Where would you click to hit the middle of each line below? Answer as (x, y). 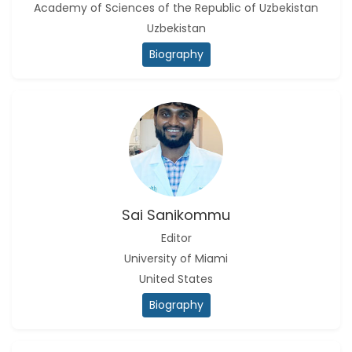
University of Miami (176, 258)
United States (176, 279)
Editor (176, 238)
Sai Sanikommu (176, 215)
